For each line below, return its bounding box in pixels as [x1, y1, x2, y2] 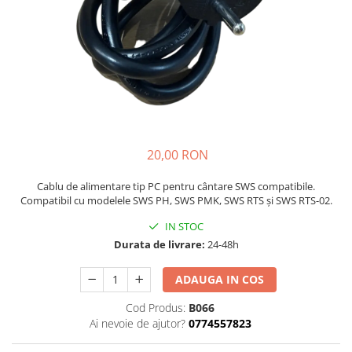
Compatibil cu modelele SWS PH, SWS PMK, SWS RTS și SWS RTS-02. [20, 193, 332, 208]
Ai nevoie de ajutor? [89, 316, 185, 332]
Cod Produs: [126, 300, 185, 316]
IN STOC [163, 219, 203, 234]
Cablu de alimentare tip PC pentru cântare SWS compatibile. [37, 179, 315, 194]
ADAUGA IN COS [175, 272, 265, 288]
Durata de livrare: [113, 237, 205, 252]
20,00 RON [147, 146, 208, 164]
